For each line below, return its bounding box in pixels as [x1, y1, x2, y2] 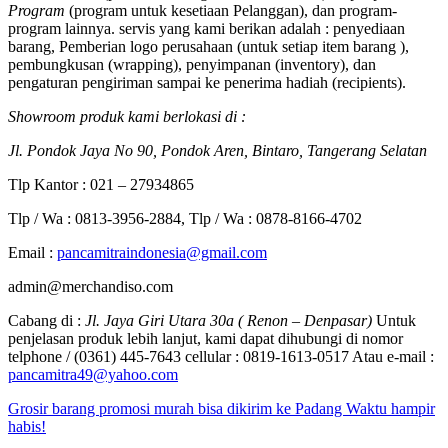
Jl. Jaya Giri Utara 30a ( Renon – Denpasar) [85, 312, 376, 330]
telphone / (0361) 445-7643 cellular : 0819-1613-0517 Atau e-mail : [8, 348, 434, 366]
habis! [8, 418, 46, 436]
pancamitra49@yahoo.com [8, 366, 178, 384]
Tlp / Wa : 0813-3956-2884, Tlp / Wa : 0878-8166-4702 [8, 210, 362, 228]
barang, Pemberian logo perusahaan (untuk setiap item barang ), [8, 38, 409, 56]
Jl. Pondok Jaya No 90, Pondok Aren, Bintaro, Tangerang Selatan [8, 142, 427, 160]
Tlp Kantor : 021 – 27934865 [8, 176, 194, 194]
